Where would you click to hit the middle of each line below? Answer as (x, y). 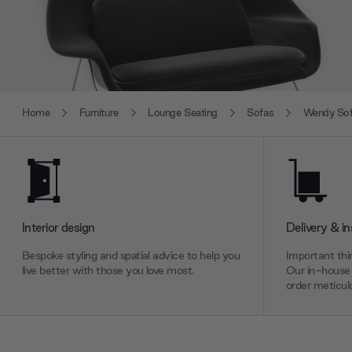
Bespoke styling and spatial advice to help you (131, 255)
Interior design (59, 227)
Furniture (99, 113)
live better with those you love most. (108, 270)
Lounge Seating (183, 113)
